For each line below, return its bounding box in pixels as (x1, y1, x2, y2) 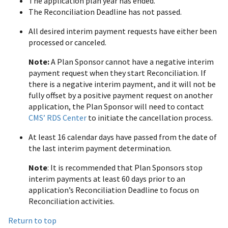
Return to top (8, 215, 56, 226)
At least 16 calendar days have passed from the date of (28, 132, 217, 142)
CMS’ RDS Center (28, 112, 87, 123)
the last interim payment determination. (28, 143, 172, 154)
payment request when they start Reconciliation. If (28, 68, 206, 78)
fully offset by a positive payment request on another (28, 90, 213, 101)
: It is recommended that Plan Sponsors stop (47, 162, 203, 173)
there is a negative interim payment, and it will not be (28, 79, 216, 90)
